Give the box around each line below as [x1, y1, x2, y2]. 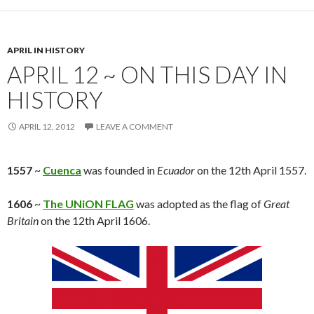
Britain [7, 214, 39, 228]
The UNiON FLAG [43, 197, 134, 211]
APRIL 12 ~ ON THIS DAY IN [7, 60, 287, 89]
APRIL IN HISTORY [7, 45, 85, 56]
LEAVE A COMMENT [96, 121, 173, 132]
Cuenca [43, 163, 81, 177]
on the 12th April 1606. [39, 214, 150, 228]
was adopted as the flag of [134, 197, 264, 211]
